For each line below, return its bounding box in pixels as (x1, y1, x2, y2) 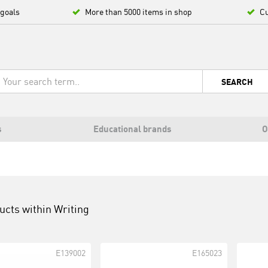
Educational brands (93, 123, 172, 135)
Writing (54, 202, 89, 215)
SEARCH (221, 77, 253, 87)
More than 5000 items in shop (85, 7, 192, 17)
